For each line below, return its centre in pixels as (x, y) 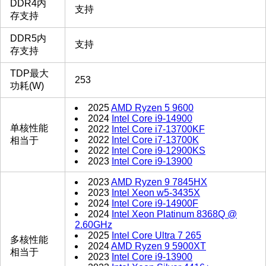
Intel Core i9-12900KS (159, 151)
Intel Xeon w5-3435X (156, 193)
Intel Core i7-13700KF (158, 129)
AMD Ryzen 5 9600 (152, 108)
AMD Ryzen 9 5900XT (159, 246)
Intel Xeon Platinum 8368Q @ (174, 214)
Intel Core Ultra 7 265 (156, 236)
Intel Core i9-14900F (155, 204)
